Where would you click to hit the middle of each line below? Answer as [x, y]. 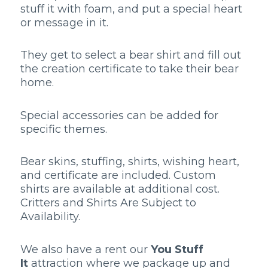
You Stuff [176, 249]
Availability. [50, 217]
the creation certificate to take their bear [130, 69]
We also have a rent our [84, 249]
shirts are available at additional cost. [120, 189]
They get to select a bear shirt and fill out [131, 55]
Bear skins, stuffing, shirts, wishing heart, [130, 162]
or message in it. [64, 22]
